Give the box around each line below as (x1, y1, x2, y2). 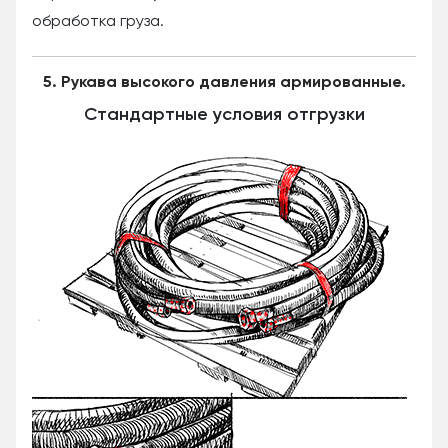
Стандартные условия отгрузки (83, 105, 365, 124)
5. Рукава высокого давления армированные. (42, 74, 406, 91)
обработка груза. (32, 13, 164, 30)
